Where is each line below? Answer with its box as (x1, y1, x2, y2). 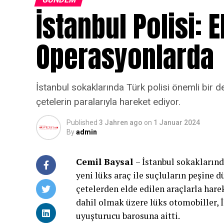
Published (66, 118, 97, 126)
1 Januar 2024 (153, 118, 200, 126)
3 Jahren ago (99, 118, 142, 126)
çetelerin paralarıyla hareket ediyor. (36, 96, 180, 107)
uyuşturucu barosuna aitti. (76, 210, 180, 221)
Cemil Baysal (76, 156, 135, 167)
